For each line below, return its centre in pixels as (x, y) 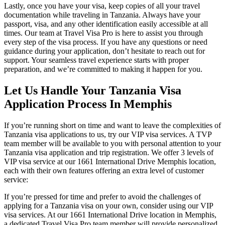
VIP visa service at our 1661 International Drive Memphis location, (110, 162)
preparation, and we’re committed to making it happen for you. (103, 69)
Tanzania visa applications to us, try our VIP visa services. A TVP (108, 135)
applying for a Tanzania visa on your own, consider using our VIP (108, 206)
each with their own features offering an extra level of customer (104, 171)
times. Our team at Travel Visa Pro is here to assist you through (103, 33)
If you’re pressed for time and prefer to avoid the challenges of (102, 197)
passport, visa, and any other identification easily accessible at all (106, 24)
